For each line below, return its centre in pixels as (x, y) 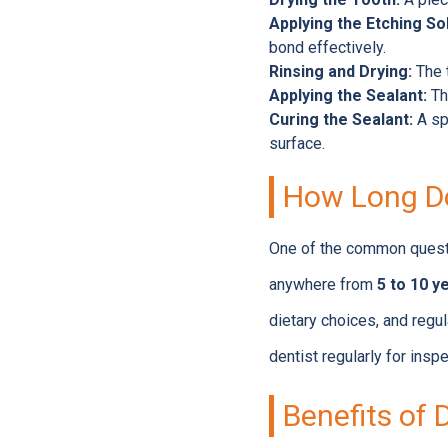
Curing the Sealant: (340, 119)
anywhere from (322, 284)
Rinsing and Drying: (340, 71)
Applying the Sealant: (347, 95)
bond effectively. (327, 47)
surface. (296, 143)
